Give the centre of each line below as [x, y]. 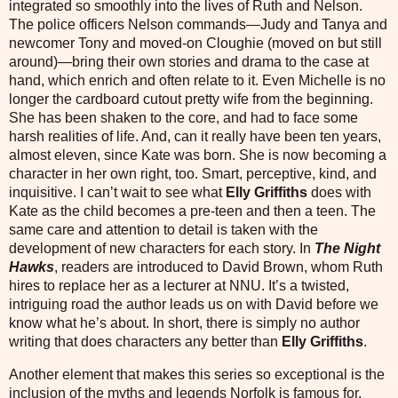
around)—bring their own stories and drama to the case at [189, 62]
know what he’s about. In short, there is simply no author [184, 323]
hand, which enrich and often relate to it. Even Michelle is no [197, 81]
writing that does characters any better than [145, 342]
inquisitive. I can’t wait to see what [117, 193]
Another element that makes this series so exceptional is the [197, 374]
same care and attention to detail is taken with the [163, 230]
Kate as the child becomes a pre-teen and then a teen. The [192, 211]
